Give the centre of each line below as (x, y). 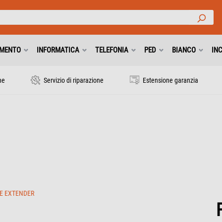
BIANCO (184, 50)
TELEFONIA (112, 50)
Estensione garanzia (169, 80)
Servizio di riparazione (73, 80)
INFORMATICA (58, 50)
